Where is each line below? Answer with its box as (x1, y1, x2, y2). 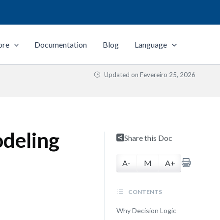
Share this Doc (124, 133, 172, 142)
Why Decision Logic (116, 206, 176, 215)
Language (135, 40, 167, 49)
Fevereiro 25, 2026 (140, 71, 195, 79)
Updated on (103, 71, 140, 79)
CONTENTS (127, 188, 162, 195)
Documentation (34, 40, 87, 49)
